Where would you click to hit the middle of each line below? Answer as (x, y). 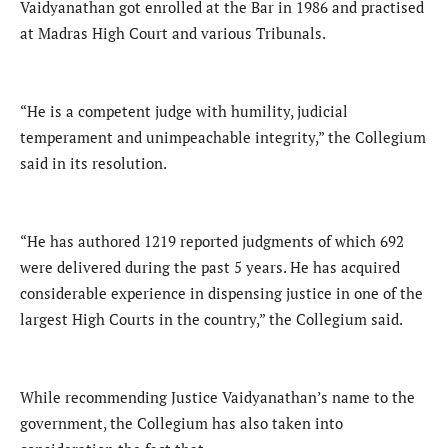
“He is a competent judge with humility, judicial (184, 110)
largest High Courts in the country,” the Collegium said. (211, 318)
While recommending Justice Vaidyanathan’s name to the (217, 396)
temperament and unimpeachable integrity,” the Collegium (223, 136)
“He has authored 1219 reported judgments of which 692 (212, 240)
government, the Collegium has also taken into (181, 422)
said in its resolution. (93, 162)
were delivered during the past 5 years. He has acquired (210, 266)
